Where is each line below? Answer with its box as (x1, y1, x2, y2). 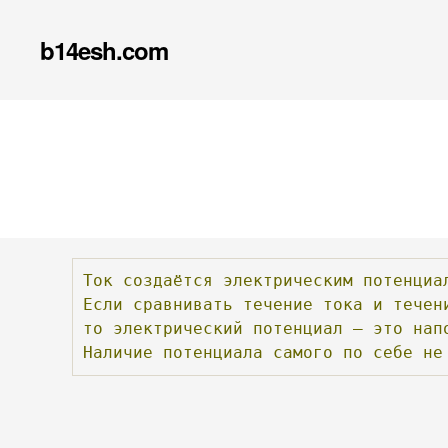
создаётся (123, 270, 213, 290)
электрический (113, 318, 243, 338)
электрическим (223, 270, 353, 290)
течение (243, 294, 313, 314)
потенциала (163, 342, 263, 362)
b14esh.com (40, 33, 169, 67)
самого (273, 342, 333, 362)
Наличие (83, 342, 153, 362)
